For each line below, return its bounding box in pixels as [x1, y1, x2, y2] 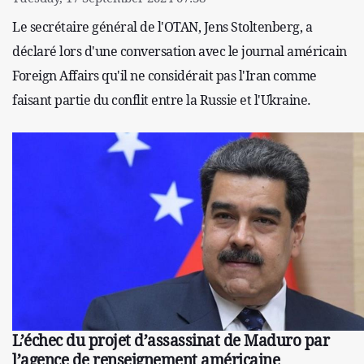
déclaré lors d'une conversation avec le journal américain [12, 42, 347, 61]
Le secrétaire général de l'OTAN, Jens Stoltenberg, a [12, 18, 312, 37]
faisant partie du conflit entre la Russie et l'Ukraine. [12, 91, 311, 110]
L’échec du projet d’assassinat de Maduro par [12, 330, 329, 352]
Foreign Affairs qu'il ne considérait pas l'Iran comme [12, 67, 317, 85]
